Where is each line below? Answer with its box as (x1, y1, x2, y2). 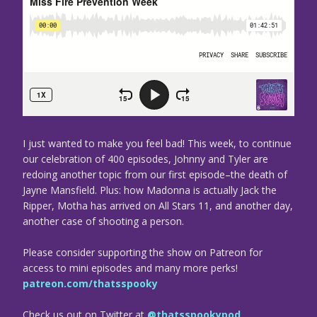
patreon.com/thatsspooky (23, 277, 158, 291)
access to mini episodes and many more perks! (23, 261, 238, 275)
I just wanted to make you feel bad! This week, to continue (23, 137, 292, 151)
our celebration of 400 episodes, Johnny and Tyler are (23, 152, 268, 166)
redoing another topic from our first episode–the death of (23, 168, 287, 182)
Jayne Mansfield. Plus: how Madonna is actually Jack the (23, 183, 277, 197)
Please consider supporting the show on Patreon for (23, 246, 263, 260)
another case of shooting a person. (23, 214, 184, 229)
